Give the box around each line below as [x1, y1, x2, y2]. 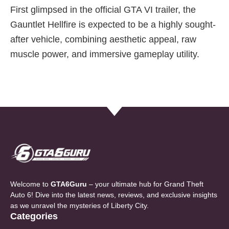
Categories [10, 211, 58, 222]
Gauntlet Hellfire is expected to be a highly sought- [10, 19, 216, 30]
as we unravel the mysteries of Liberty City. [10, 201, 149, 210]
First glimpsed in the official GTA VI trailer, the [10, 5, 196, 15]
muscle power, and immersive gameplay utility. [10, 49, 199, 60]
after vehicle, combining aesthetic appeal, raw [10, 34, 196, 45]
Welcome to [10, 180, 51, 189]
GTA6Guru [51, 180, 89, 189]
